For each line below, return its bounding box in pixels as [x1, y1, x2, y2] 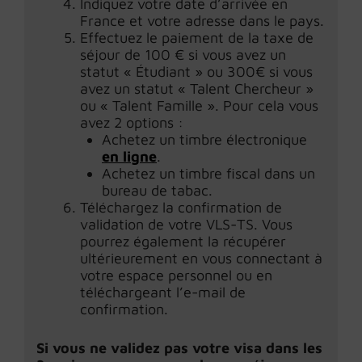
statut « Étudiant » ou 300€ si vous [80, 63, 313, 80]
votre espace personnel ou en [80, 267, 272, 284]
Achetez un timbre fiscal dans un [102, 165, 315, 182]
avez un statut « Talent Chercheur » [80, 80, 314, 97]
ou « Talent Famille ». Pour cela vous [80, 97, 318, 114]
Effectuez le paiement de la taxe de [80, 29, 314, 46]
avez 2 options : [80, 114, 183, 131]
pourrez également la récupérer [80, 233, 286, 250]
